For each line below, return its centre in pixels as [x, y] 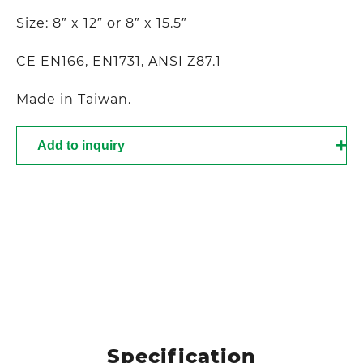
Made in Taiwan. [74, 100]
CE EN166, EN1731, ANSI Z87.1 [119, 62]
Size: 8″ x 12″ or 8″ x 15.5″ [102, 23]
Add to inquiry [81, 146]
